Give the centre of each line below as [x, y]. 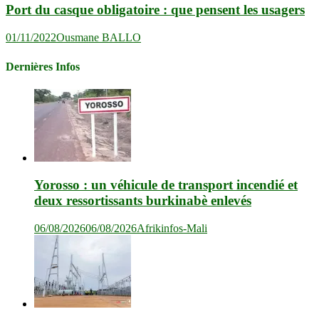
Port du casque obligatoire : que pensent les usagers [155, 10]
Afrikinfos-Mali [172, 229]
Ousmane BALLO [99, 38]
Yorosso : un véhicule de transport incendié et [166, 185]
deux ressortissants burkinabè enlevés [143, 201]
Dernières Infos [43, 67]
